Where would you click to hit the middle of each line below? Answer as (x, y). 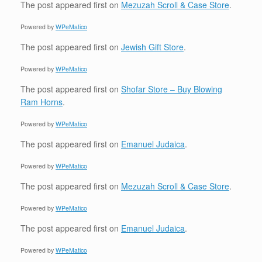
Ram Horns (42, 102)
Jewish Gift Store (152, 47)
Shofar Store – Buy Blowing (172, 89)
